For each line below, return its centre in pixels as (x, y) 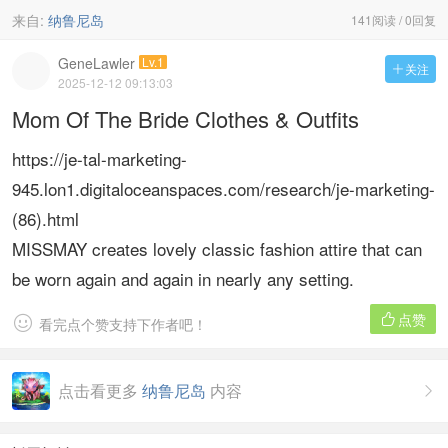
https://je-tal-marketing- (99, 158)
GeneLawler (96, 63)
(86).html (45, 218)
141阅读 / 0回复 (393, 19)
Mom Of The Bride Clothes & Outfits (185, 118)
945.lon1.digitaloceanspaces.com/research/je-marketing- (223, 188)
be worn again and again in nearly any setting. (183, 278)
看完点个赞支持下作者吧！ (123, 324)
